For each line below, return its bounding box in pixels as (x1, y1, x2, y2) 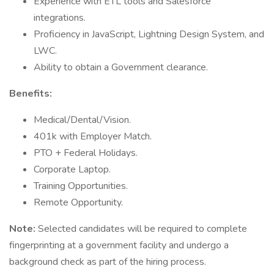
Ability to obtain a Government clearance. (34, 61, 208, 74)
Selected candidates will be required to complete (38, 222, 247, 235)
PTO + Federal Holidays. (34, 146, 138, 160)
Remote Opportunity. (34, 196, 123, 209)
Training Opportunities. (34, 179, 128, 193)
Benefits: (9, 87, 52, 100)
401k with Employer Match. (34, 130, 152, 143)
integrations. (34, 11, 86, 24)
